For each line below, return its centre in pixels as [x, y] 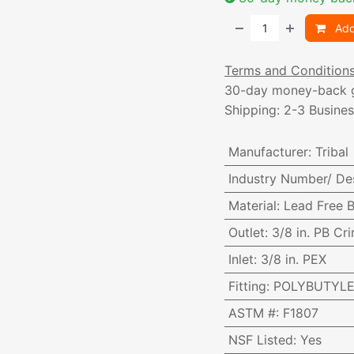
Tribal [331, 152]
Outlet [246, 233]
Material [252, 206]
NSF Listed [260, 340]
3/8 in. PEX [293, 260]
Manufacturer [268, 152]
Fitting [247, 286]
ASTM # [252, 313]
